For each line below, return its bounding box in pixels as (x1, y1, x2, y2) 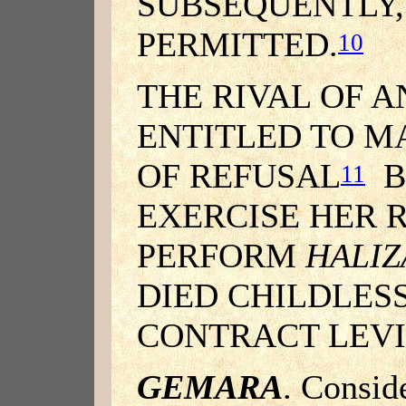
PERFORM (137, 237, 305, 275)
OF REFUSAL (137, 157, 341, 196)
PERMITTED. (137, 24, 338, 63)
